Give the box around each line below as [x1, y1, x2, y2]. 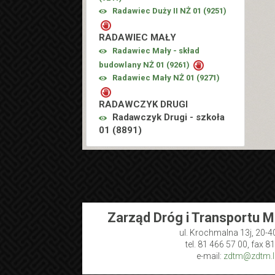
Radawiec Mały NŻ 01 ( [112, 73, 200, 83]
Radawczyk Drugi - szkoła [110, 112, 225, 123]
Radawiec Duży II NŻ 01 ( [112, 6, 207, 16]
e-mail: [196, 251, 224, 261]
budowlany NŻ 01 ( [99, 60, 170, 70]
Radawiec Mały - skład [112, 46, 200, 56]
